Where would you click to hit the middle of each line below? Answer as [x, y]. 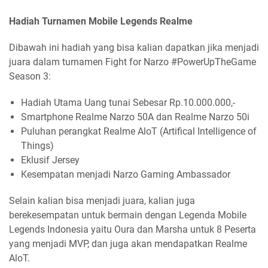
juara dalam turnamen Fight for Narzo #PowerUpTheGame [133, 62]
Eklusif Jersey [50, 160]
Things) [37, 146]
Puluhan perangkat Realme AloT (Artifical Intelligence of [139, 131]
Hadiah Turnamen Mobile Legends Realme [101, 21]
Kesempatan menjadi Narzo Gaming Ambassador [126, 174]
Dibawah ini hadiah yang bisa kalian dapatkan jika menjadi [134, 48]
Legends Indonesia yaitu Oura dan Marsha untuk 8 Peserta [133, 229]
